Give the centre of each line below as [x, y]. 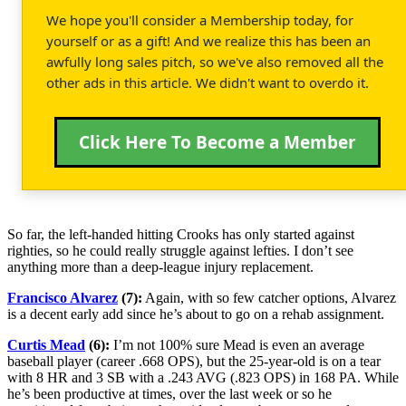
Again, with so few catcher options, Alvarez [269, 298]
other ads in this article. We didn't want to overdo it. [208, 83]
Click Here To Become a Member [217, 143]
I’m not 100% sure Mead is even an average [237, 345]
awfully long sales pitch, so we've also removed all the [215, 62]
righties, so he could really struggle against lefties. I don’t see [180, 251]
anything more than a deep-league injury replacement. [160, 267]
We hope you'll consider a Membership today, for [200, 20]
